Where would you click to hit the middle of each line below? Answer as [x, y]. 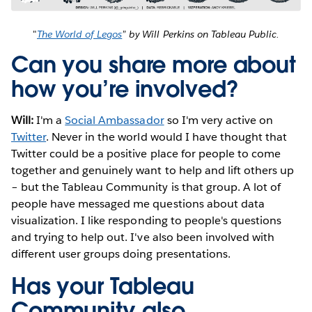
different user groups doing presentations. [122, 253]
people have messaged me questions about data [138, 203]
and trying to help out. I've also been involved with [143, 237]
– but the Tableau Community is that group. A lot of [146, 187]
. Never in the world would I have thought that [167, 136]
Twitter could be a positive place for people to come [146, 153]
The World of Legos [80, 34]
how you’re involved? [128, 88]
